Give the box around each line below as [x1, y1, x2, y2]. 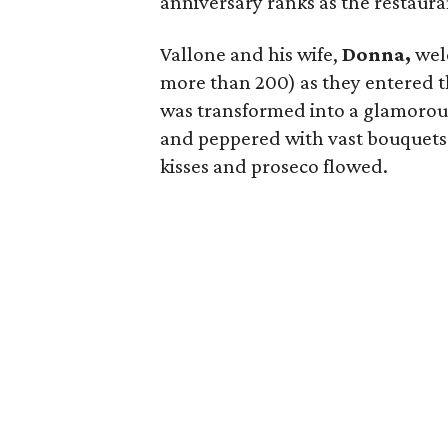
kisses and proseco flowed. [160, 154, 389, 178]
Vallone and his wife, [160, 42, 343, 66]
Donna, [342, 42, 412, 66]
